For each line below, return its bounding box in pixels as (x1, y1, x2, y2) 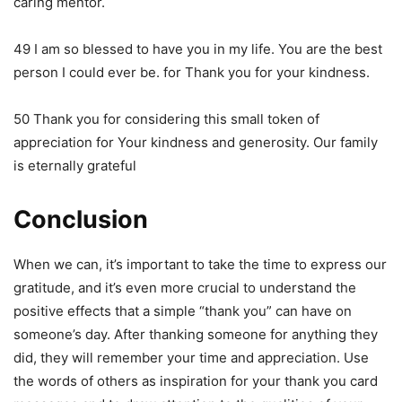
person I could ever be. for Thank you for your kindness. (13, 63, 370, 81)
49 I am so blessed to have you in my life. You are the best (13, 39, 382, 57)
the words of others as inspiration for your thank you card (13, 371, 378, 389)
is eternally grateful (13, 156, 136, 174)
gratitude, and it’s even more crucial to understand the (13, 278, 356, 296)
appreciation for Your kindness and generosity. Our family (13, 133, 378, 151)
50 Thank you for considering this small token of (13, 109, 319, 127)
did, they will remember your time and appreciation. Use (13, 348, 369, 366)
